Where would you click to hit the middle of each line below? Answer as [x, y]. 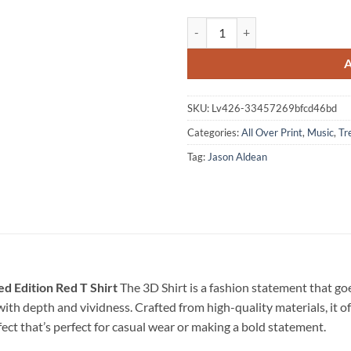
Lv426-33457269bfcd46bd [274, 108]
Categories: [214, 132]
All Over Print [272, 132]
